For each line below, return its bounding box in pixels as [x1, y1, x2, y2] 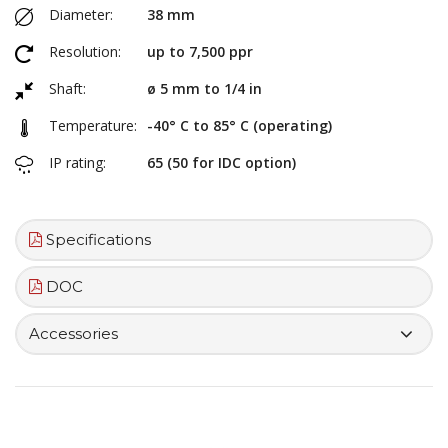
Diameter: [49, 5, 113, 25]
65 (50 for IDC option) [147, 153, 296, 173]
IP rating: [49, 153, 106, 173]
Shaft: [49, 79, 86, 99]
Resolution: [49, 42, 121, 62]
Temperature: [49, 116, 137, 136]
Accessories [29, 324, 118, 344]
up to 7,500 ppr [147, 42, 253, 62]
